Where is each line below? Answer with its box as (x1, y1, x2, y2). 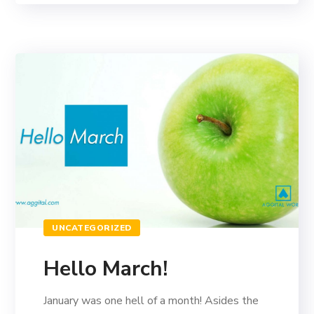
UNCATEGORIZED (52, 222, 132, 234)
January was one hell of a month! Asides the (43, 293, 259, 309)
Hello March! (43, 254, 168, 284)
